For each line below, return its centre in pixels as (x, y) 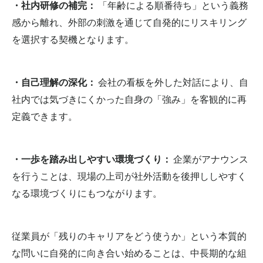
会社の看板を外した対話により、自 (172, 82)
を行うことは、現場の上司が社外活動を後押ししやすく (129, 176)
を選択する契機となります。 (73, 39)
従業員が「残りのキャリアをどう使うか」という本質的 (129, 235)
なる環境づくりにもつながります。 (87, 193)
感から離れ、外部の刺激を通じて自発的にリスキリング (129, 22)
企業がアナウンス (210, 159)
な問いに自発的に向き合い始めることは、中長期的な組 (129, 252)
